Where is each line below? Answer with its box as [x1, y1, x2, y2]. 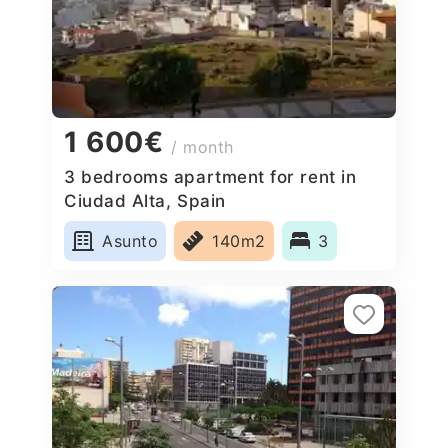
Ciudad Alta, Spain [64, 190, 226, 211]
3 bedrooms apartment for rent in [64, 166, 357, 187]
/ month [171, 137, 235, 158]
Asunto [102, 230, 159, 251]
